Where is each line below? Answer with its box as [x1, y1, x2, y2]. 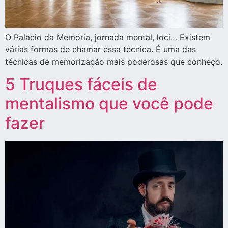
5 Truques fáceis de [5, 74, 157, 94]
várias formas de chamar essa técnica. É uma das [5, 44, 196, 54]
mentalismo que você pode [5, 94, 213, 113]
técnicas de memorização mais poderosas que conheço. [5, 56, 222, 67]
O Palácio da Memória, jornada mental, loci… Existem [5, 32, 210, 42]
